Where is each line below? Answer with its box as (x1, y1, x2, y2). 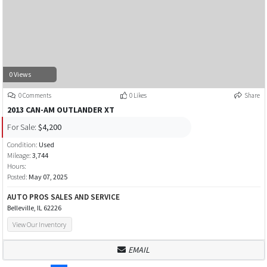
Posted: (7, 172, 29, 182)
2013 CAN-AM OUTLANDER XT (7, 104, 114, 116)
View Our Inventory (13, 219, 67, 229)
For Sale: (7, 121, 36, 132)
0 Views (8, 69, 31, 79)
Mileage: (7, 151, 31, 160)
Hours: (7, 162, 26, 171)
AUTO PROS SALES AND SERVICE (7, 192, 120, 203)
